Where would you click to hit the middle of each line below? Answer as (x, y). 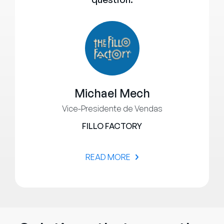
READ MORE (108, 157)
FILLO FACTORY (112, 126)
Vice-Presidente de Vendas (112, 109)
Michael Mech (112, 93)
